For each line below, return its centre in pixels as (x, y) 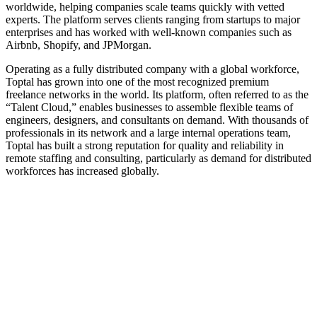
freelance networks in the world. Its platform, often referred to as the (157, 94)
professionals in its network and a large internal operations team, (148, 132)
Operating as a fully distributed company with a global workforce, (152, 69)
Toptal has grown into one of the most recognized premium (137, 81)
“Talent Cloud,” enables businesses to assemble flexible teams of (149, 107)
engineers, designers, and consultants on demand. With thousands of (157, 120)
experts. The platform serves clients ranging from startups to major (153, 19)
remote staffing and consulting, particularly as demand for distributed (158, 158)
